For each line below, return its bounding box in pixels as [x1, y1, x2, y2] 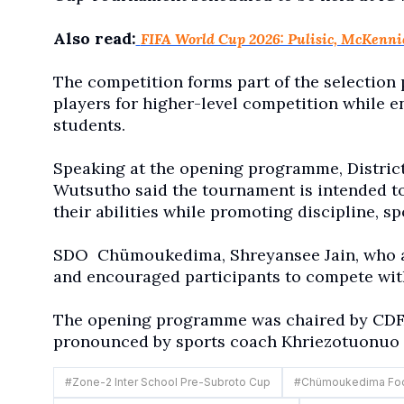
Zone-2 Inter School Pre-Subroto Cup [71, 374, 271, 389]
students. [52, 114, 125, 135]
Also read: [52, 27, 136, 49]
